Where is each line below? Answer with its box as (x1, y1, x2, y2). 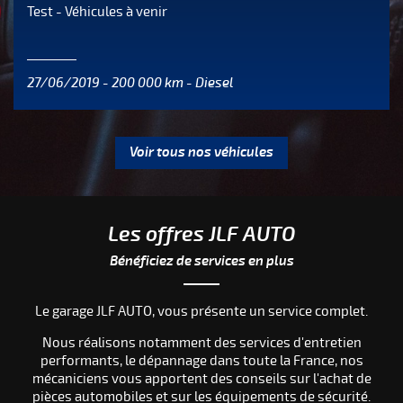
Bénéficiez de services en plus (109, 251, 294, 270)
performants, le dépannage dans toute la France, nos (40, 353, 363, 370)
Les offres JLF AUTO (108, 221, 295, 247)
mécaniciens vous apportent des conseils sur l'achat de (31, 371, 372, 388)
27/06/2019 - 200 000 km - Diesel (27, 74, 233, 91)
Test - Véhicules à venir (27, 3, 167, 20)
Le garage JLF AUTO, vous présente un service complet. (35, 303, 368, 320)
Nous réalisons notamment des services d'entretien (41, 335, 362, 352)
